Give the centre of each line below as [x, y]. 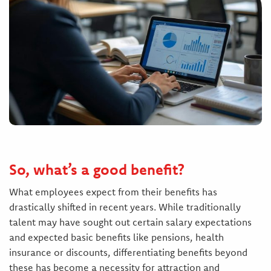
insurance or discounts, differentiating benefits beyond [128, 253]
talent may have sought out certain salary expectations [130, 222]
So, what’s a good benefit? [96, 170]
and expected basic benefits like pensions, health [116, 237]
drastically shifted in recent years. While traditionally [125, 207]
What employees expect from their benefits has [113, 192]
